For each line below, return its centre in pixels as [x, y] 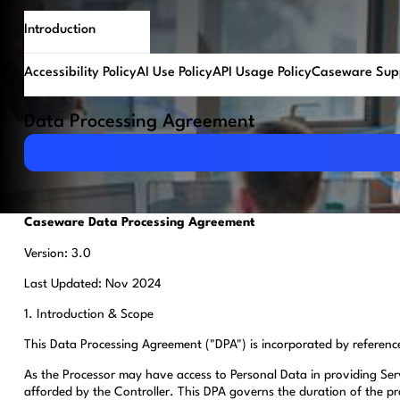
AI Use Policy [174, 73]
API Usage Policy [262, 73]
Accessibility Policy [80, 73]
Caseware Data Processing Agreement [139, 223]
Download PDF [72, 141]
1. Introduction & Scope [88, 314]
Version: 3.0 [57, 253]
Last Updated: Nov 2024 [92, 283]
